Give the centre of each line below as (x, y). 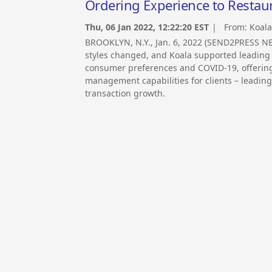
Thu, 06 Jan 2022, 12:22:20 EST (147, 27)
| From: (229, 27)
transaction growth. (125, 93)
